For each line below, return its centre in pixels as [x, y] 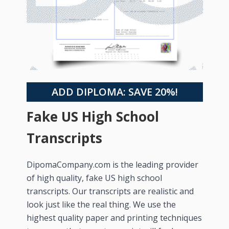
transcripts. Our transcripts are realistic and [110, 191]
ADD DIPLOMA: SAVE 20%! [114, 91]
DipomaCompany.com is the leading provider [112, 164]
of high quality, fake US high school [94, 178]
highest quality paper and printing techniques [114, 217]
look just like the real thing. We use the [101, 204]
